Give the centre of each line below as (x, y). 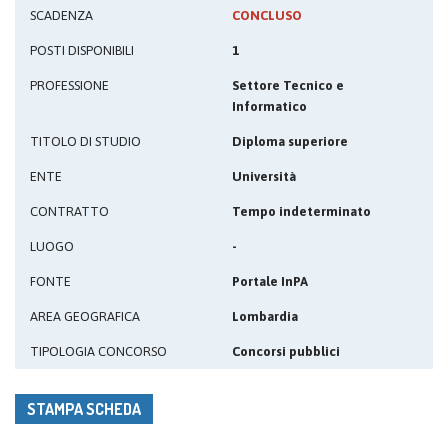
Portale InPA (270, 281)
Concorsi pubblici (286, 351)
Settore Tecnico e (288, 85)
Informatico (269, 106)
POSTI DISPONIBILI (82, 50)
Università (264, 176)
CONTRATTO (69, 211)
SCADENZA (61, 15)
